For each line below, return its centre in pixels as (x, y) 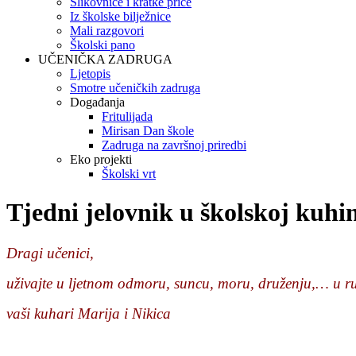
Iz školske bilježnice (120, 16)
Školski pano (103, 45)
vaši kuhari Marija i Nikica (89, 313)
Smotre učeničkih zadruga (135, 88)
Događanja (97, 102)
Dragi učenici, (50, 253)
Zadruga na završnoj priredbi (174, 145)
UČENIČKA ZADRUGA (105, 59)
